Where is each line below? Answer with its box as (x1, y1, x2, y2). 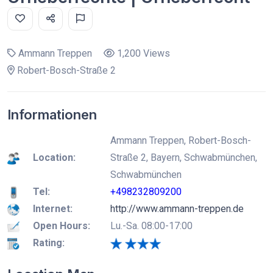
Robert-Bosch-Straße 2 (15, 65, 116, 76)
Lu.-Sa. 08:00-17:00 (110, 220, 193, 232)
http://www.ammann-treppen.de (110, 203, 244, 214)
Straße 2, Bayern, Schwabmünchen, (110, 152, 257, 163)
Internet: (33, 203, 73, 214)
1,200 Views (115, 48, 170, 59)
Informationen (7, 107, 97, 122)
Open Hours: (33, 220, 90, 232)
